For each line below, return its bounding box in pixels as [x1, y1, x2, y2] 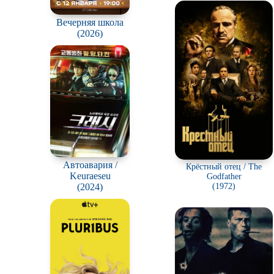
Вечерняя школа [56, 17, 124, 28]
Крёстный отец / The [186, 162, 262, 171]
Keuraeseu [69, 171, 111, 182]
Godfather [206, 172, 242, 181]
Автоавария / [62, 160, 117, 171]
